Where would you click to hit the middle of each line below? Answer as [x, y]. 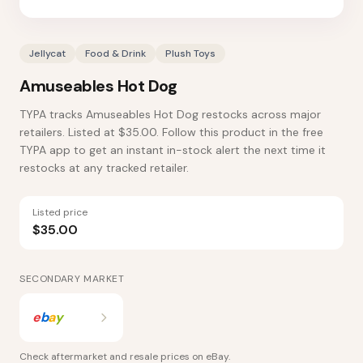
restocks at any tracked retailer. [104, 168]
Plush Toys [190, 53]
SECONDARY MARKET [72, 279]
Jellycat [47, 53]
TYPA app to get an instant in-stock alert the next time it [173, 150]
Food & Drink [115, 53]
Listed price [60, 212]
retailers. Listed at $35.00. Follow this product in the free [171, 132]
